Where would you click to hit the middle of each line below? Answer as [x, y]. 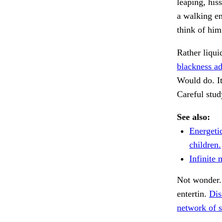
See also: [194, 117]
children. [205, 145]
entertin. [193, 194]
